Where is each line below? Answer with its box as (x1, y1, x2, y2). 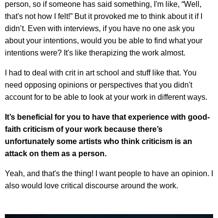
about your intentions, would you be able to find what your (5, 36, 202, 45)
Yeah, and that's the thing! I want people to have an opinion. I (5, 169, 213, 178)
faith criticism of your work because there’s (5, 125, 163, 134)
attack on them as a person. (5, 149, 107, 158)
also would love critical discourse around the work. (5, 182, 178, 190)
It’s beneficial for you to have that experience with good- (5, 113, 210, 122)
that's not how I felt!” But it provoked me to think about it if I (5, 12, 202, 21)
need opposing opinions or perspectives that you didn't (5, 81, 192, 90)
